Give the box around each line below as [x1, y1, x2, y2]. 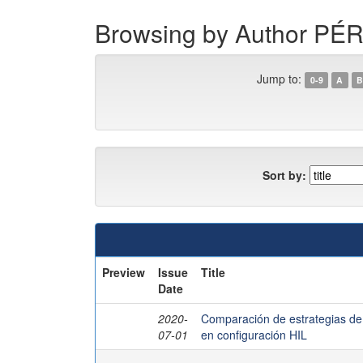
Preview [102, 264, 145, 280]
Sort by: [263, 166, 306, 183]
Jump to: [257, 70, 302, 87]
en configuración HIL [201, 327, 307, 343]
